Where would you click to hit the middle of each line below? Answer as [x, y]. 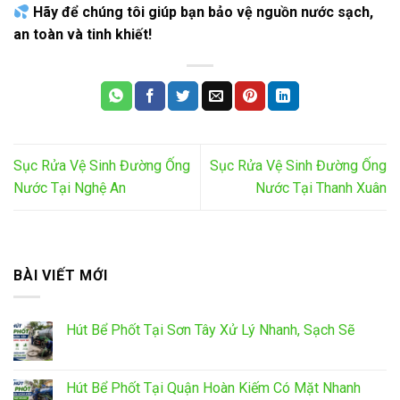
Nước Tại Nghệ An [70, 188]
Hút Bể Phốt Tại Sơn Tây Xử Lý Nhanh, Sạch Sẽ [210, 330]
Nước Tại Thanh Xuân [321, 188]
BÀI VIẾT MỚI [61, 275]
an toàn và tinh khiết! [83, 35]
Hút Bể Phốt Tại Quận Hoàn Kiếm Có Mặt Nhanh [213, 388]
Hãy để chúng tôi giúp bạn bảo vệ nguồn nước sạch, [204, 12]
